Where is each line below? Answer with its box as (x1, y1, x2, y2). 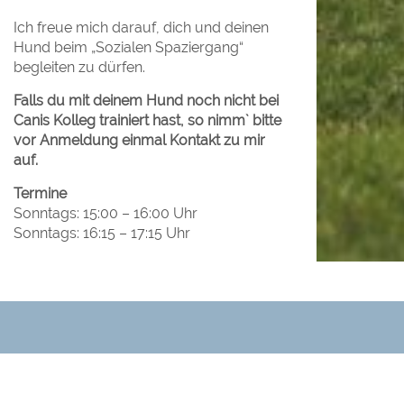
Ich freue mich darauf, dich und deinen (14, 19, 269, 37)
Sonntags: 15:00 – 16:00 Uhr (14, 205, 197, 223)
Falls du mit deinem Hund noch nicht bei (14, 92, 279, 110)
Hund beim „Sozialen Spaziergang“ (14, 39, 243, 57)
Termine (14, 185, 67, 203)
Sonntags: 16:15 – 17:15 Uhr (14, 225, 190, 243)
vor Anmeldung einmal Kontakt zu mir (14, 132, 265, 150)
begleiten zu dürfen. (14, 59, 145, 77)
